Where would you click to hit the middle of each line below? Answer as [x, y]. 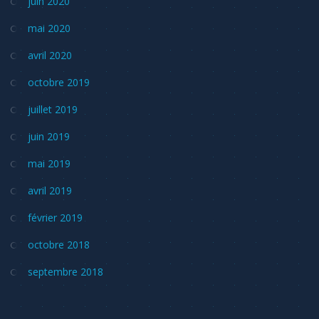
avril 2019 [50, 190]
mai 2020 [49, 28]
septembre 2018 [66, 271]
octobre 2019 [59, 82]
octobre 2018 [59, 244]
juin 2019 [49, 136]
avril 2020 [50, 55]
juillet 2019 [53, 109]
